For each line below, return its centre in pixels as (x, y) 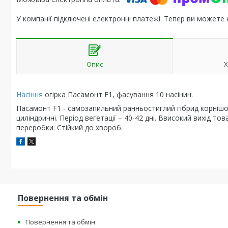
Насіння (30, 94)
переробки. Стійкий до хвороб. (69, 127)
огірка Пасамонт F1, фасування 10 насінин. (118, 94)
